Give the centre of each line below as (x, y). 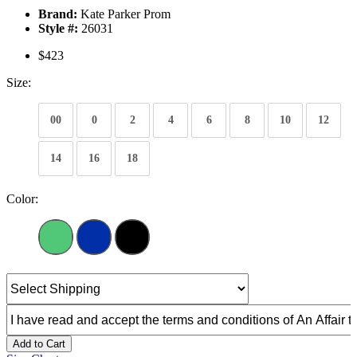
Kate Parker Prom (124, 14)
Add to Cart (39, 344)
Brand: (58, 14)
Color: (22, 199)
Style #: (58, 29)
